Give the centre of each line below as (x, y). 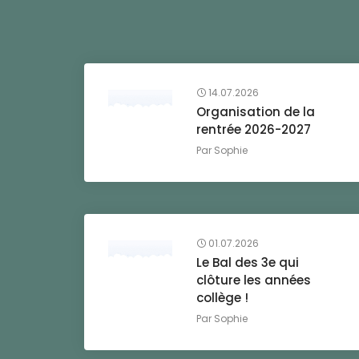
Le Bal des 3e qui (248, 262)
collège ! (223, 298)
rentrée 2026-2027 (254, 129)
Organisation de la (256, 112)
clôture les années (254, 280)
